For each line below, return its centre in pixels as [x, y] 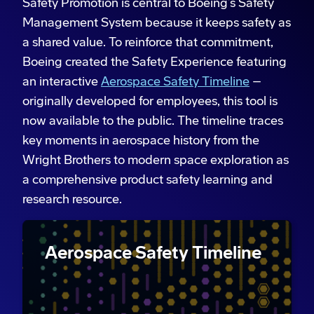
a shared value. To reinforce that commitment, [148, 42]
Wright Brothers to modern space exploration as [156, 159]
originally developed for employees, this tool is [150, 101]
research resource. [72, 199]
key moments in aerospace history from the [141, 140]
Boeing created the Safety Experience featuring [155, 61]
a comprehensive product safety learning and [148, 179]
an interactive [62, 81]
